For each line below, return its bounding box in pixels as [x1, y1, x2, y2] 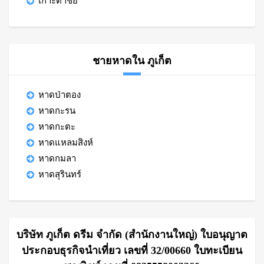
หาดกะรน [38, 106, 75, 115]
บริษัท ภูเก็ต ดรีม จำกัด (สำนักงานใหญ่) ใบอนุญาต [16, 229, 247, 240]
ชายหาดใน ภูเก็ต [93, 55, 171, 67]
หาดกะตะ [38, 122, 75, 131]
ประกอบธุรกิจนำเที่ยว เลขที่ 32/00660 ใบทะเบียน [22, 245, 242, 256]
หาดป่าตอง [38, 90, 81, 100]
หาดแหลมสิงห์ [38, 138, 93, 147]
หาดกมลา [38, 154, 76, 163]
